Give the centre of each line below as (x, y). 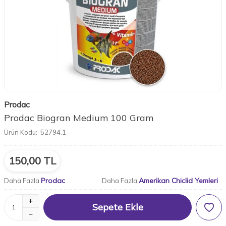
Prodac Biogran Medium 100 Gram (79, 118)
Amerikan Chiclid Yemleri (178, 180)
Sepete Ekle (118, 207)
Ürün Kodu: (21, 132)
